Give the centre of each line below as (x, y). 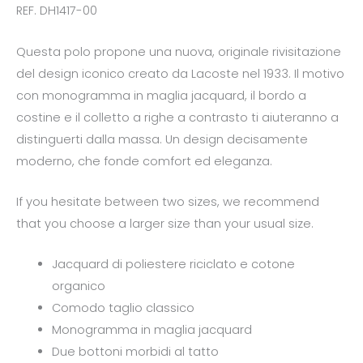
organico (78, 286)
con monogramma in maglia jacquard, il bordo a (161, 95)
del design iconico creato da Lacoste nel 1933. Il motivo (180, 73)
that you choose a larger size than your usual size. (165, 223)
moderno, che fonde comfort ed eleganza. (144, 161)
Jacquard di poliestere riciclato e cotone (173, 265)
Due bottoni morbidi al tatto (135, 352)
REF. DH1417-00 (57, 11)
